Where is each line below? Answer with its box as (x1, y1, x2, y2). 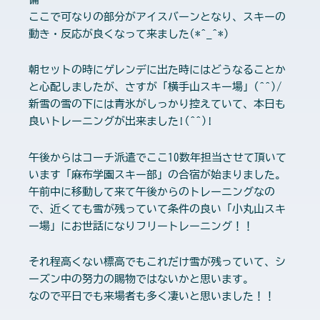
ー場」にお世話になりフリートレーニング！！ (29, 220, 254, 231)
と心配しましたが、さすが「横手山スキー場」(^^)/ (29, 81, 282, 93)
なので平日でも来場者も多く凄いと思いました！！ (29, 290, 275, 301)
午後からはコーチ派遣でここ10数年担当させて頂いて (29, 151, 286, 163)
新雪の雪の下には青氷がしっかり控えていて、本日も (29, 99, 286, 110)
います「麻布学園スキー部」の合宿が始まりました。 (29, 169, 286, 180)
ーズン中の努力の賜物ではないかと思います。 (29, 273, 254, 284)
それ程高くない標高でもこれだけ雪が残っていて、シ (29, 256, 286, 267)
